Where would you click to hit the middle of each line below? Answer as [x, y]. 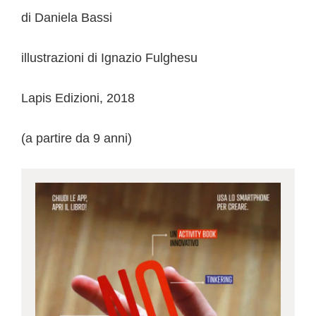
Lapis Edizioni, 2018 [78, 98]
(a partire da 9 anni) [77, 139]
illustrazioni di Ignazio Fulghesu [109, 58]
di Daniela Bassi [67, 18]
